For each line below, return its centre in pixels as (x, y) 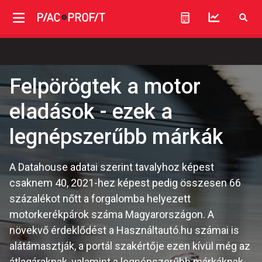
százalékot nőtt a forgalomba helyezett (100, 199)
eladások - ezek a (91, 112)
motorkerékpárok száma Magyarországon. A (112, 214)
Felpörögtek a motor (105, 87)
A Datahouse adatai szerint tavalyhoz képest (112, 167)
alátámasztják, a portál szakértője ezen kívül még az (130, 246)
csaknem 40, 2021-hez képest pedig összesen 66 (125, 183)
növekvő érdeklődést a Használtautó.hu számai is (124, 230)
